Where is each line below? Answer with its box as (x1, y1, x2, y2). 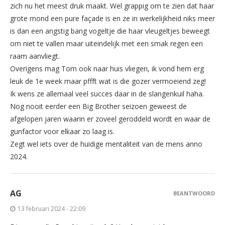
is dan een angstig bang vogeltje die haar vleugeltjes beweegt (10, 26, 210, 36)
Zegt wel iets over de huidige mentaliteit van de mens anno (10, 139, 202, 149)
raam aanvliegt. (10, 51, 60, 61)
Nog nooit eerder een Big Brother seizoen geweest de (10, 101, 187, 111)
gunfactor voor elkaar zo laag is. (10, 127, 115, 137)
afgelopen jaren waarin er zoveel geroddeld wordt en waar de (10, 114, 210, 124)
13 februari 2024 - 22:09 (18, 204, 85, 213)
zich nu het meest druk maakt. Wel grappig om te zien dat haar (10, 1, 214, 11)
